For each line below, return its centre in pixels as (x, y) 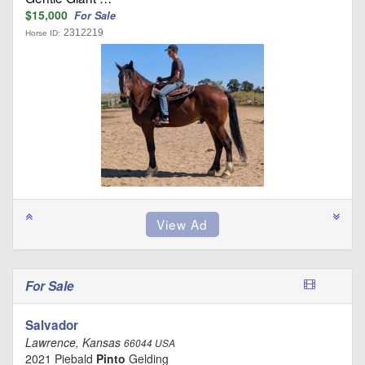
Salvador (52, 325)
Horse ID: (43, 33)
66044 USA (150, 343)
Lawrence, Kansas (75, 343)
